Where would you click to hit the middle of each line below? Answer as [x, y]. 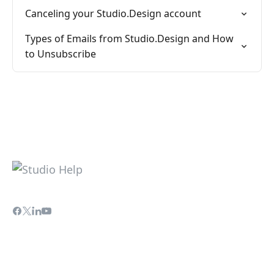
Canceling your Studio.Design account [113, 13]
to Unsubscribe [61, 54]
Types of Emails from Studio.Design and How [129, 39]
